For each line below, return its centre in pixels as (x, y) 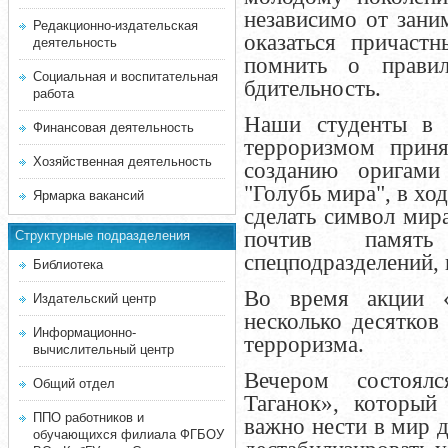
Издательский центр (94, 298)
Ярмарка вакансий (88, 195)
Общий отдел (74, 383)
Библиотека (68, 264)
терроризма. (304, 344)
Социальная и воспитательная (125, 76)
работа (53, 93)
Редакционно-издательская (115, 25)
